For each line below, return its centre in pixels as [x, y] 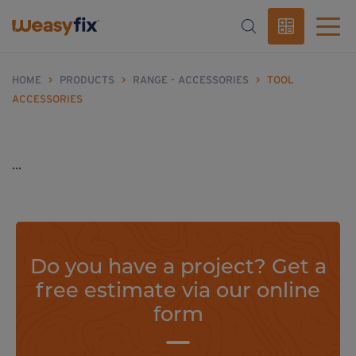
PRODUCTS [87, 80]
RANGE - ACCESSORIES [191, 80]
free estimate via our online [178, 289]
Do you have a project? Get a [178, 265]
